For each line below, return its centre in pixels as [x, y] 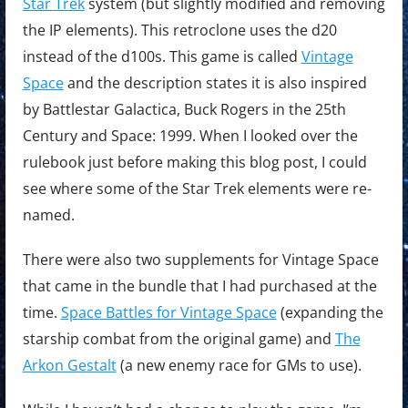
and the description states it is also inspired [215, 83]
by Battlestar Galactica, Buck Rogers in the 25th [184, 110]
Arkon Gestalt [69, 366]
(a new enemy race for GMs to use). [239, 366]
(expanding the [330, 313]
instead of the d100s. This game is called [162, 57]
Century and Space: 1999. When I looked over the [190, 136]
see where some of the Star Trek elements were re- [197, 189]
